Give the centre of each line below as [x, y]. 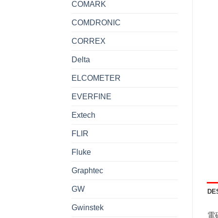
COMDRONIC [96, 22]
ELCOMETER [96, 78]
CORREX [89, 41]
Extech [83, 115]
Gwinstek [88, 207]
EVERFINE [91, 96]
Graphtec [87, 170]
